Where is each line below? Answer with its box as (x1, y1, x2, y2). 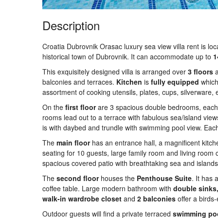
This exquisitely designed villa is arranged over (42, 67, 188, 76)
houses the (99, 173, 137, 183)
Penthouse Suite (137, 173, 192, 183)
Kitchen (116, 77, 142, 87)
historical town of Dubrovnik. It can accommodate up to (42, 52, 213, 61)
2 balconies (137, 194, 176, 203)
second (56, 173, 81, 183)
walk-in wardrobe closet (42, 194, 122, 203)
